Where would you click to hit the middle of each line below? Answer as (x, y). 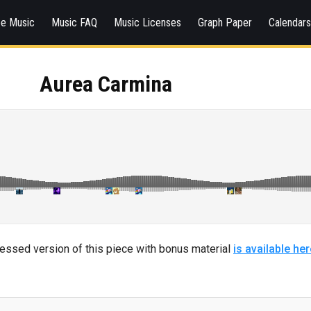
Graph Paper (225, 23)
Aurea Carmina (106, 84)
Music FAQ (74, 23)
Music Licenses (147, 23)
